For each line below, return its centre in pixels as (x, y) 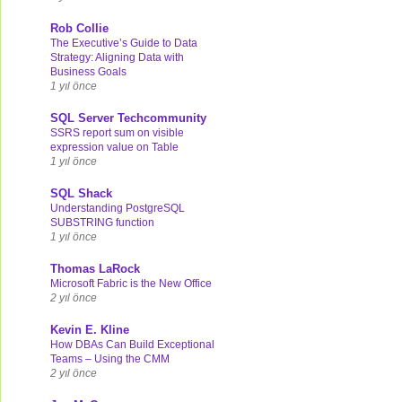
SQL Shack (81, 193)
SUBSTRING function (102, 222)
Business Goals (88, 71)
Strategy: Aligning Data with (117, 57)
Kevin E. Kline (90, 329)
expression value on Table (114, 147)
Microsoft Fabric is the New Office (131, 283)
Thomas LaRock (95, 268)
